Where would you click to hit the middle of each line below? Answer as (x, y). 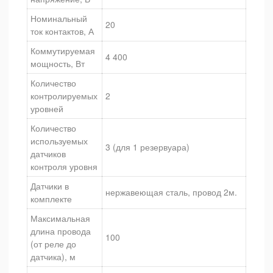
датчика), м (53, 257)
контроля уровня (64, 166)
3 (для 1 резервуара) (147, 147)
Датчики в (50, 186)
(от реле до (53, 244)
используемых (59, 141)
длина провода (61, 231)
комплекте (51, 199)
